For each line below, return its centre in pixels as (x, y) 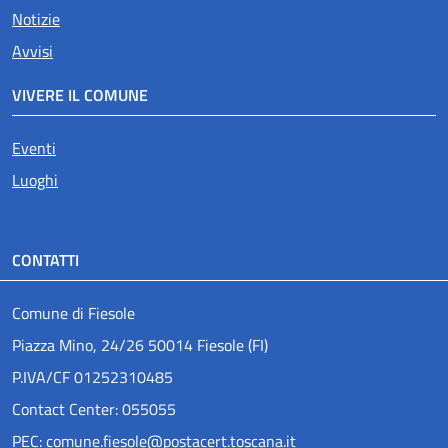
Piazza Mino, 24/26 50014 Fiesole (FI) (140, 344)
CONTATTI (45, 259)
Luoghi (35, 179)
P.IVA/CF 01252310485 (92, 376)
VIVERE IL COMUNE (80, 94)
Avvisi (32, 50)
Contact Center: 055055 (94, 408)
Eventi (34, 147)
